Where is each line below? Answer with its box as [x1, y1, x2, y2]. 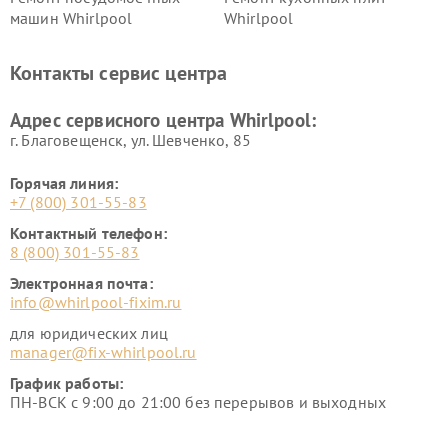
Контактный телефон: [10, 223, 167, 243]
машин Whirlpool [10, 8, 133, 28]
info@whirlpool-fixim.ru [10, 292, 182, 312]
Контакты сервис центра [10, 60, 228, 86]
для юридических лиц [10, 323, 168, 343]
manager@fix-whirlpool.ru [10, 342, 197, 362]
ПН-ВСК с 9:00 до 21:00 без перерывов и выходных [10, 392, 387, 412]
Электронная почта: [10, 273, 153, 293]
